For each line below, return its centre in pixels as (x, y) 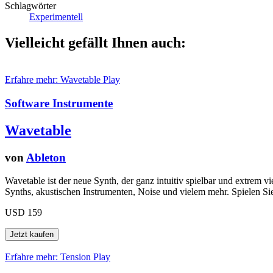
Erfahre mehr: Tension (49, 257)
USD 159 (23, 213)
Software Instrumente (59, 103)
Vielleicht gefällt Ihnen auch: (95, 43)
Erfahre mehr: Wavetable (54, 80)
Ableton (46, 157)
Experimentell (56, 17)
